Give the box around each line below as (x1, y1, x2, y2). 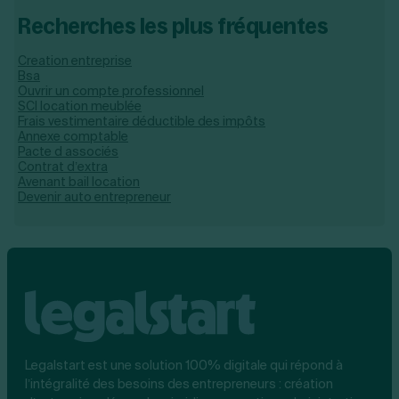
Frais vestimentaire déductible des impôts (18, 113, 265, 129)
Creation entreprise (18, 53, 132, 69)
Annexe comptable (18, 128, 128, 144)
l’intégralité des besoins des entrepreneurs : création (25, 375, 333, 392)
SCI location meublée (18, 98, 142, 114)
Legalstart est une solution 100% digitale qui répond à (25, 356, 343, 373)
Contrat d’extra (18, 159, 108, 175)
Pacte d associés (18, 143, 118, 159)
